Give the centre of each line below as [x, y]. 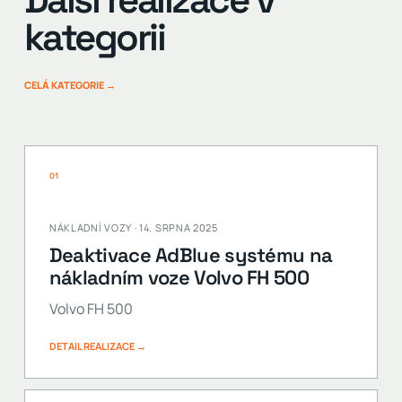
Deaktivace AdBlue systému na [191, 255]
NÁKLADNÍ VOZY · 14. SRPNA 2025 [133, 227]
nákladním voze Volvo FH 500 [179, 277]
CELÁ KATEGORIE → [70, 85]
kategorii [94, 37]
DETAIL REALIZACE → [97, 346]
